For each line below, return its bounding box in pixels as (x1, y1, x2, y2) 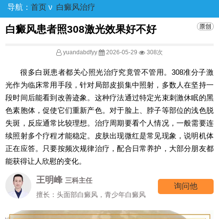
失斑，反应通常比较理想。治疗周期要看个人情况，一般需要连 (5, 119, 214, 128)
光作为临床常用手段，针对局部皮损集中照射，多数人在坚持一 (5, 81, 214, 89)
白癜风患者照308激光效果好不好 (5, 23, 157, 35)
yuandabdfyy (62, 49, 99, 56)
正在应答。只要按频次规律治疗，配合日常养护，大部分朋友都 (5, 144, 214, 153)
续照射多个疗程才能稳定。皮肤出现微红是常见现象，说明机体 (5, 131, 214, 140)
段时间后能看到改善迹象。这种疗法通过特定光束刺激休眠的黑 (5, 93, 214, 102)
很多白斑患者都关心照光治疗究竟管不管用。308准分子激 (20, 68, 214, 77)
